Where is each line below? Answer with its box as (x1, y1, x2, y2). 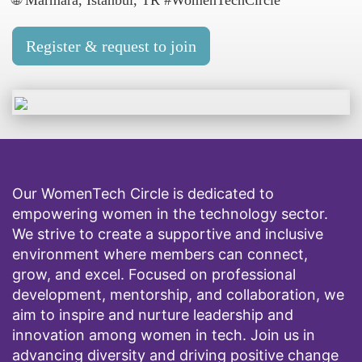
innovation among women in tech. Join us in (12, 326, 315, 343)
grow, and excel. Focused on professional (12, 266, 296, 283)
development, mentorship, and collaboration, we (12, 286, 344, 303)
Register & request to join (26, 37, 196, 55)
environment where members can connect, (12, 246, 308, 263)
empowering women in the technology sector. (12, 205, 328, 222)
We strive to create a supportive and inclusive (12, 225, 323, 242)
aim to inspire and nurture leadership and (12, 306, 293, 323)
